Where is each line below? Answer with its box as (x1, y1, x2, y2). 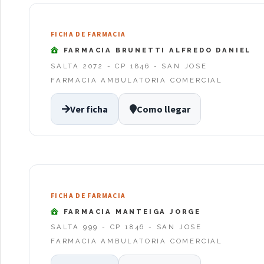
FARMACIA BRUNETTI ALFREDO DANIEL (60, 46, 252, 55)
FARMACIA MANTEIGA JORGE (60, 207, 202, 216)
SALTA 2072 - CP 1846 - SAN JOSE (51, 61, 207, 70)
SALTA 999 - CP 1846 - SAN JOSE (51, 223, 202, 232)
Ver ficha (70, 103, 108, 115)
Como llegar (136, 103, 190, 115)
